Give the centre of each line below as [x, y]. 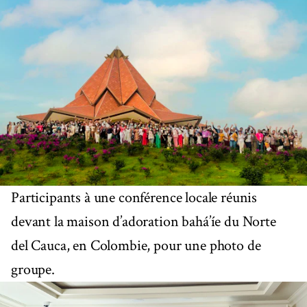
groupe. [33, 270]
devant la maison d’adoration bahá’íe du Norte [144, 222]
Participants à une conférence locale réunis [134, 198]
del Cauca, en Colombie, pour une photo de [136, 246]
